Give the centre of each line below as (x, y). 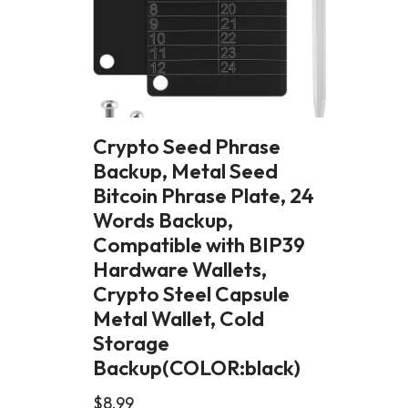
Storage (131, 343)
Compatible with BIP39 (199, 245)
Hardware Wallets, (180, 270)
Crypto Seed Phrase (187, 147)
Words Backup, (163, 220)
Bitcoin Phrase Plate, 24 (204, 196)
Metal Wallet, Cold (178, 319)
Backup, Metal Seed (185, 171)
